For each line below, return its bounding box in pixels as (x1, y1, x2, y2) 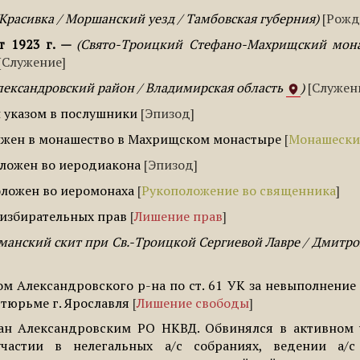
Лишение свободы (137, 293, 250, 312)
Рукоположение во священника (141, 182, 337, 199)
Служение (2, 53, 63, 72)
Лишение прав (134, 207, 223, 225)
